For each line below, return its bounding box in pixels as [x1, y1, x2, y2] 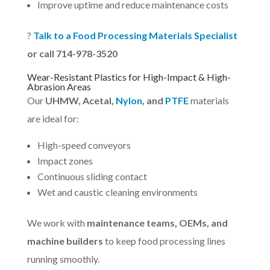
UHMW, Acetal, [45, 95, 116, 107]
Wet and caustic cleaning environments [37, 186, 198, 198]
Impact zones [37, 155, 93, 167]
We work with [27, 217, 87, 229]
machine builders [27, 235, 103, 247]
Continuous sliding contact [37, 171, 147, 183]
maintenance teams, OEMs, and [86, 217, 228, 229]
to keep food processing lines [102, 235, 225, 247]
